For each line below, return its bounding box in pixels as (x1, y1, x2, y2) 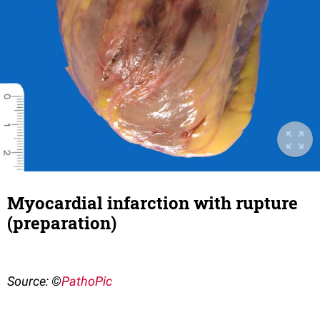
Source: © (7, 274, 61, 289)
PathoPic (61, 274, 112, 289)
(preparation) (7, 211, 116, 235)
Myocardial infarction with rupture (7, 191, 298, 215)
